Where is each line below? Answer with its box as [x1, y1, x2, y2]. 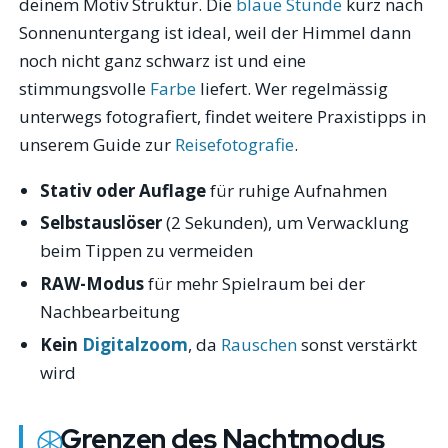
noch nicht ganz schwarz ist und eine [19, 49, 307, 73]
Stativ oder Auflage [39, 178, 206, 202]
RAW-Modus [39, 272, 144, 296]
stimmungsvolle [19, 77, 151, 101]
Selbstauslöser [39, 211, 162, 235]
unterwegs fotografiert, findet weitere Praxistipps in [19, 105, 427, 129]
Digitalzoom [81, 333, 188, 356]
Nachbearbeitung [39, 300, 180, 324]
